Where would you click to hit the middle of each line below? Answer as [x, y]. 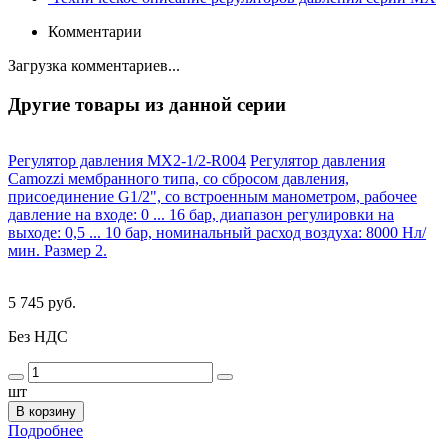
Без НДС [38, 337]
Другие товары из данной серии [147, 104]
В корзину [46, 412]
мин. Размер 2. [57, 251]
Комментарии [95, 31]
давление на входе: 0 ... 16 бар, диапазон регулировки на [201, 215]
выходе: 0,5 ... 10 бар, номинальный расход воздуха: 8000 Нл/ [217, 233]
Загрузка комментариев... [94, 65]
